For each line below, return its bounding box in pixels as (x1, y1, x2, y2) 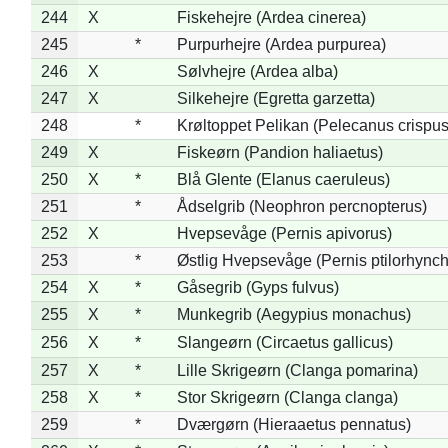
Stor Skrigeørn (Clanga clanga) (176, 388, 398, 406)
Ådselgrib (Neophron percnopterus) (176, 197, 427, 215)
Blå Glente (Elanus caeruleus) (176, 170, 390, 188)
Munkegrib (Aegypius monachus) (176, 305, 411, 323)
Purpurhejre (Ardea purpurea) (176, 35, 386, 53)
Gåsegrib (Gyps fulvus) (176, 278, 339, 296)
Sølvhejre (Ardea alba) (176, 62, 338, 80)
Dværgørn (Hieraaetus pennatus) (176, 415, 411, 433)
